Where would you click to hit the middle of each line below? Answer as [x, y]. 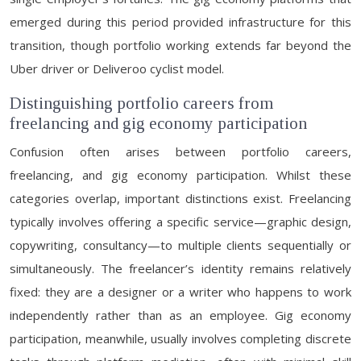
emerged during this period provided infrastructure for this [180, 22]
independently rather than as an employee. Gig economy [180, 315]
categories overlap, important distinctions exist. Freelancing [180, 198]
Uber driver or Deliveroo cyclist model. [117, 68]
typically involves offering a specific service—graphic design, [180, 222]
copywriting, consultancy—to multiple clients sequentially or [180, 245]
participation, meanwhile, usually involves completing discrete [180, 338]
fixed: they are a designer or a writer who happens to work [180, 292]
